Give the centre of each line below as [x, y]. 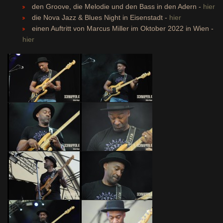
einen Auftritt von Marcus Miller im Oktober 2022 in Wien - [123, 28]
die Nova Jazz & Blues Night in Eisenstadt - [101, 17]
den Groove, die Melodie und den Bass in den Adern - [117, 6]
